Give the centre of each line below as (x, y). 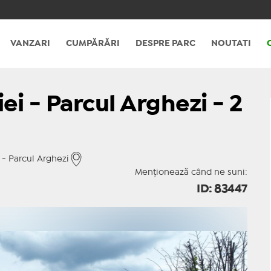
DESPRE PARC (165, 44)
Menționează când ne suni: (191, 172)
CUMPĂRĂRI (93, 44)
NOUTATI (231, 44)
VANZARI (30, 44)
